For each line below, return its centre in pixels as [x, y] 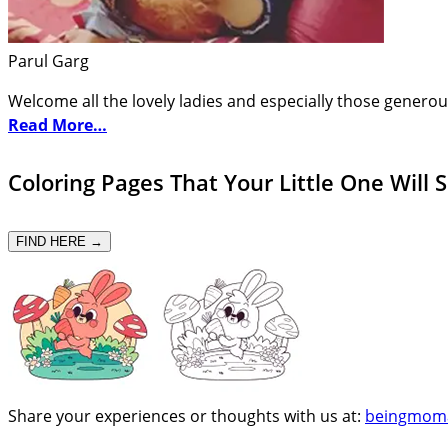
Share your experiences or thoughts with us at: [186, 416]
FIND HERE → [59, 242]
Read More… [57, 124]
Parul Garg [48, 60]
